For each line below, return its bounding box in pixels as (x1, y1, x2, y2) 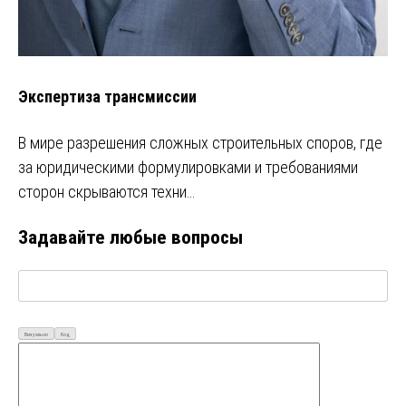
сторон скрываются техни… (18, 181, 195, 201)
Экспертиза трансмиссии (18, 87, 197, 107)
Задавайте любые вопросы (18, 226, 243, 249)
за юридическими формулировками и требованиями (18, 157, 358, 177)
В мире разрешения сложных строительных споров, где (18, 132, 382, 152)
